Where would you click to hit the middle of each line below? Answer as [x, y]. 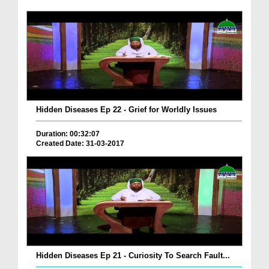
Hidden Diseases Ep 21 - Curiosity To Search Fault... [133, 255]
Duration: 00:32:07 [68, 134]
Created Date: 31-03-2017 [80, 143]
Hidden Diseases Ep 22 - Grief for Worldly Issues [126, 109]
